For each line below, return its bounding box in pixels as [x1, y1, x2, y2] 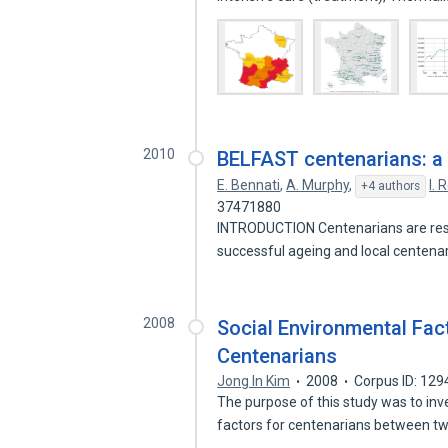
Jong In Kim [217, 373, 291, 389]
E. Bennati [217, 177, 281, 193]
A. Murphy [286, 177, 350, 193]
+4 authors [361, 179, 421, 193]
